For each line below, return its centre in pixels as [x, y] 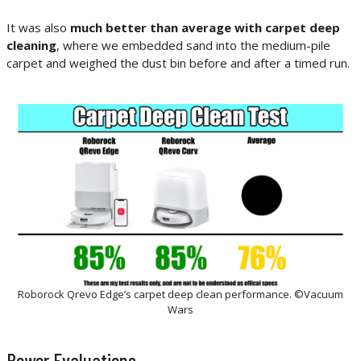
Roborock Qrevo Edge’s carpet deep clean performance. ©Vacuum [180, 295]
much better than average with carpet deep [205, 28]
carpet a [29, 63]
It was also [38, 28]
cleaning [31, 46]
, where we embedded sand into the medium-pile [193, 46]
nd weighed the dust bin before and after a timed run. [201, 63]
